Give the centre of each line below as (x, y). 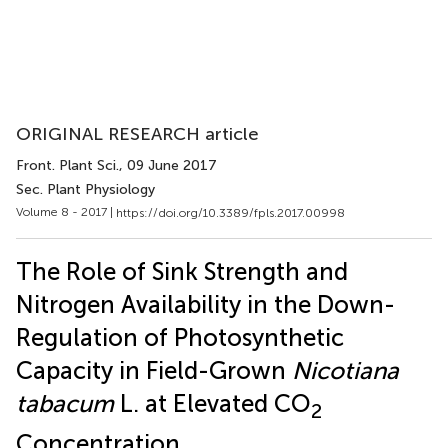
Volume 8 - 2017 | (66, 212)
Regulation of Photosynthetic (180, 337)
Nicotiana (345, 370)
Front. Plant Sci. (67, 165)
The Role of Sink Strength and (182, 271)
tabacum (65, 403)
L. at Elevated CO (212, 403)
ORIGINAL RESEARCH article (137, 134)
